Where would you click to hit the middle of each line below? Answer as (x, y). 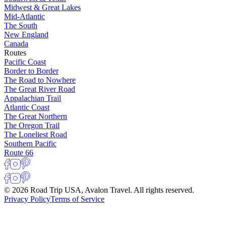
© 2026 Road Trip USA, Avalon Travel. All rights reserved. (99, 190)
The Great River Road (40, 89)
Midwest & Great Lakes (42, 8)
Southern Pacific (30, 144)
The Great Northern (36, 117)
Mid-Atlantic (24, 17)
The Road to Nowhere (40, 80)
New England (26, 35)
